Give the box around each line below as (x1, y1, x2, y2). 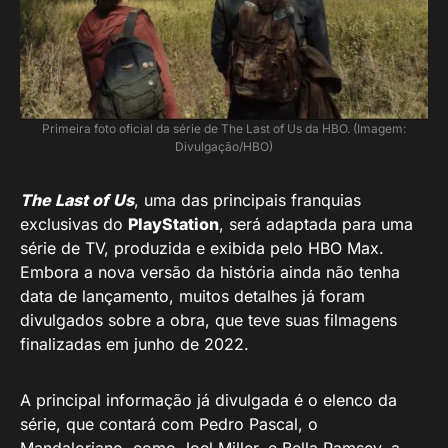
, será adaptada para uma (219, 213, 413, 234)
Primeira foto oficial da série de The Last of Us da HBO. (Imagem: (42, 120, 406, 136)
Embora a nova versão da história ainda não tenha (20, 261, 400, 282)
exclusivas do (20, 213, 128, 234)
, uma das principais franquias (134, 189, 361, 210)
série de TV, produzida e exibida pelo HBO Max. (20, 237, 384, 258)
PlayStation (128, 213, 219, 234)
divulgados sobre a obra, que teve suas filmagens (20, 309, 397, 330)
